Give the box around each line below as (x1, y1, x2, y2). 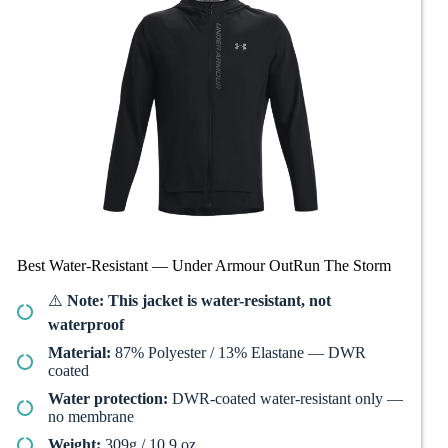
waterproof (48, 316, 124, 334)
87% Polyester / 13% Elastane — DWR (111, 344, 366, 362)
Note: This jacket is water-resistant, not (67, 292, 331, 310)
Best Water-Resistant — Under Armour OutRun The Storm (17, 256, 391, 274)
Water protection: (48, 390, 168, 408)
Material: (48, 344, 111, 362)
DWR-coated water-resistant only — (168, 390, 403, 408)
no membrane (48, 408, 134, 426)
